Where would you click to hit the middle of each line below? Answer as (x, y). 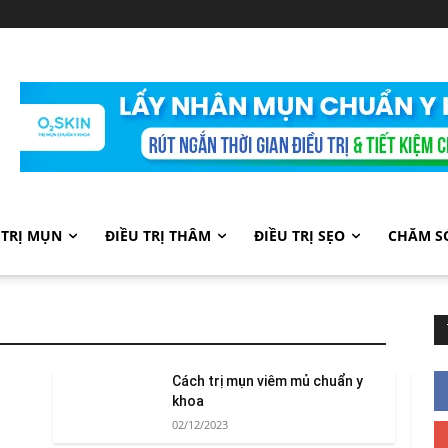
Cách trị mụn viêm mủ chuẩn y (267, 381)
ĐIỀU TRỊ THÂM (158, 235)
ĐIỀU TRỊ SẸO (299, 235)
